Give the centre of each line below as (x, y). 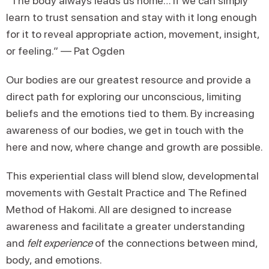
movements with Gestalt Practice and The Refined (126, 192)
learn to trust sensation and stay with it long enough (131, 17)
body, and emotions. (54, 260)
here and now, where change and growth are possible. (134, 147)
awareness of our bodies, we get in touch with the (125, 130)
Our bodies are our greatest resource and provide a (128, 80)
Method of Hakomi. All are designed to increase (119, 209)
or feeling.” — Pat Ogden (65, 51)
